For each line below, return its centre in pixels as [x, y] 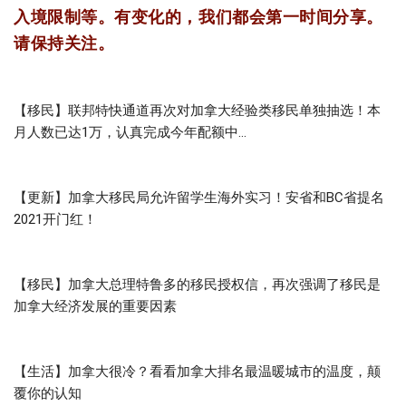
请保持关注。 [64, 43]
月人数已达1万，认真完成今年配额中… [130, 132]
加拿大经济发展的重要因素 [95, 306]
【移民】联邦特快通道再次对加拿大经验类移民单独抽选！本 [197, 110]
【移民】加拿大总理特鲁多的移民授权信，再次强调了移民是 [197, 284]
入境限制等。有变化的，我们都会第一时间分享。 [198, 16]
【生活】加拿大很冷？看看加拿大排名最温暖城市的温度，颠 [197, 371]
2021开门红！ [55, 219]
